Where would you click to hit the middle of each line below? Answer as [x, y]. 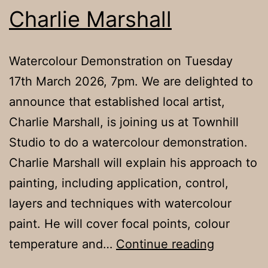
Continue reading [165, 244]
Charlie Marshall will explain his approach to [133, 162]
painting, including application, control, [119, 183]
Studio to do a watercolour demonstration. [128, 142]
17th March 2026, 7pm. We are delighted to [131, 81]
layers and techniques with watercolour [120, 203]
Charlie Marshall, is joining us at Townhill [124, 122]
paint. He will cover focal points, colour [119, 223]
